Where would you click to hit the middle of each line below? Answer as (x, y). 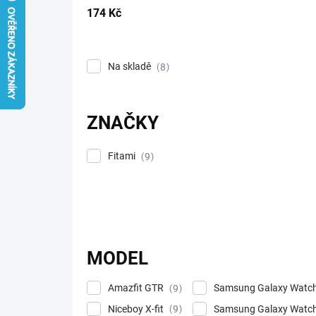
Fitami (123, 156)
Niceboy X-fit (137, 309)
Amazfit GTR (137, 287)
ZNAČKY (123, 122)
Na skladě (130, 66)
